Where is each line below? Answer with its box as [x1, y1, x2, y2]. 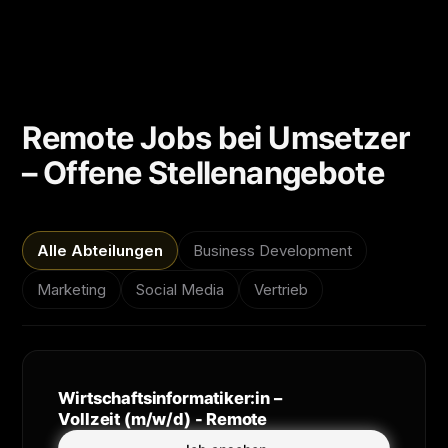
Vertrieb [254, 279, 309, 299]
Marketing [37, 279, 107, 299]
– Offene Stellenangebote [22, 153, 385, 192]
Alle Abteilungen [37, 240, 164, 260]
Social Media [136, 279, 225, 299]
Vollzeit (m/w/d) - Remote [58, 408, 268, 429]
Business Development [193, 240, 353, 260]
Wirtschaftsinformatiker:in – [58, 387, 282, 408]
